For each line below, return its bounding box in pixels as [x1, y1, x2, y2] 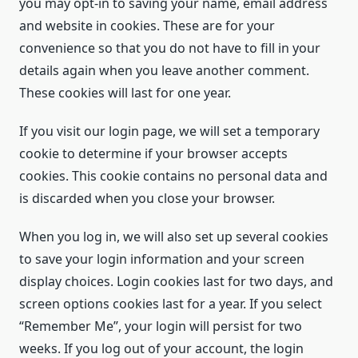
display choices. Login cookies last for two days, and [19, 272, 333, 290]
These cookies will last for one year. [19, 84, 231, 101]
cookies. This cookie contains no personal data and [19, 167, 328, 185]
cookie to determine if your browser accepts [19, 145, 288, 162]
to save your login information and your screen [19, 250, 304, 268]
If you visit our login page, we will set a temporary [19, 122, 320, 140]
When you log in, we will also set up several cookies [19, 228, 328, 245]
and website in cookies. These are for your [19, 17, 275, 34]
